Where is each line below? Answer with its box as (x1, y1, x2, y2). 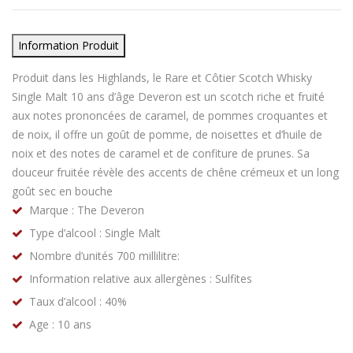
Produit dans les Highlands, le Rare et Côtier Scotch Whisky (12, 70, 312, 85)
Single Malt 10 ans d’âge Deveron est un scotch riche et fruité (12, 89, 325, 104)
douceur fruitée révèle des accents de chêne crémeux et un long (12, 165, 339, 180)
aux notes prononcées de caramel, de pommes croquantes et (12, 108, 328, 123)
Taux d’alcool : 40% (29, 294, 127, 309)
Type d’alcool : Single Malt (29, 225, 161, 240)
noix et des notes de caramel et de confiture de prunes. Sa (12, 146, 310, 161)
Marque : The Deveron (29, 203, 144, 217)
